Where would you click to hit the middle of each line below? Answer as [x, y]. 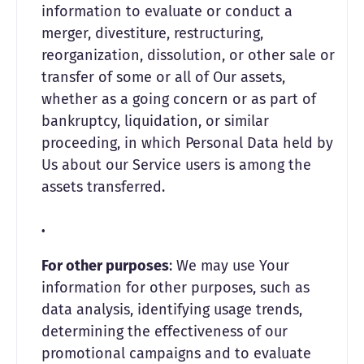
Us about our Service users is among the [176, 165]
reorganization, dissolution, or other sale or [188, 55]
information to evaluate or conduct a [167, 11]
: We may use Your [229, 266]
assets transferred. [103, 187]
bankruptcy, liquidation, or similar [155, 121]
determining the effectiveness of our [165, 331]
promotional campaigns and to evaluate [176, 353]
